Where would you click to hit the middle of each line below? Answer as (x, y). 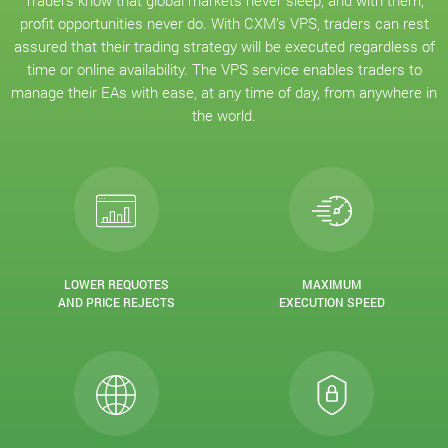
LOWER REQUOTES (116, 284)
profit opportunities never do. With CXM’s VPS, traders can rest (224, 23)
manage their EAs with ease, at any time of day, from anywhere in (224, 92)
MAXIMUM (331, 284)
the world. (224, 115)
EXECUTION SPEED (331, 302)
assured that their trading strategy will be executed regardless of (224, 46)
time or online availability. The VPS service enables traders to (224, 69)
